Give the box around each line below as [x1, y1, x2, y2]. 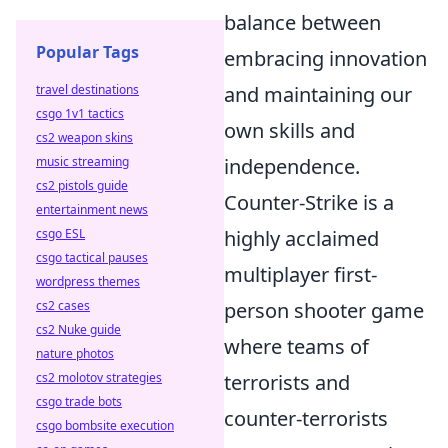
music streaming [36, 153, 129, 170]
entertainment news [36, 201, 148, 218]
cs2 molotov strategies [36, 369, 162, 386]
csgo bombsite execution [36, 417, 174, 434]
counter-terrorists [224, 405, 388, 432]
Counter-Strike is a [224, 189, 394, 216]
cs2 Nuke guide [36, 321, 121, 338]
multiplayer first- [224, 261, 377, 288]
